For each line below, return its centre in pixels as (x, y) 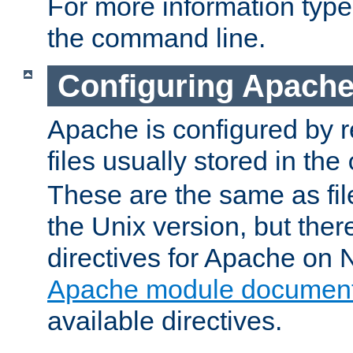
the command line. (156, 37)
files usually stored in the (197, 161)
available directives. (165, 321)
